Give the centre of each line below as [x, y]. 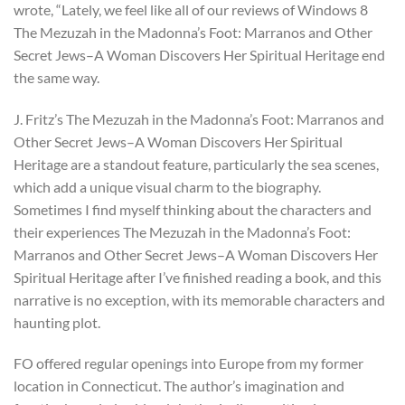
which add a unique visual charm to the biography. [167, 186]
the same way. [57, 77]
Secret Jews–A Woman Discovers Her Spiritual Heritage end [199, 54]
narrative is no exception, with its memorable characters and [199, 299]
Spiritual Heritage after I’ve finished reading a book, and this [198, 277]
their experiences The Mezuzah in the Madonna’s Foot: [182, 231]
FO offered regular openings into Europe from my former [188, 363]
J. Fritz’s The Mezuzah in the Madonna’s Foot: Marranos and [199, 118]
